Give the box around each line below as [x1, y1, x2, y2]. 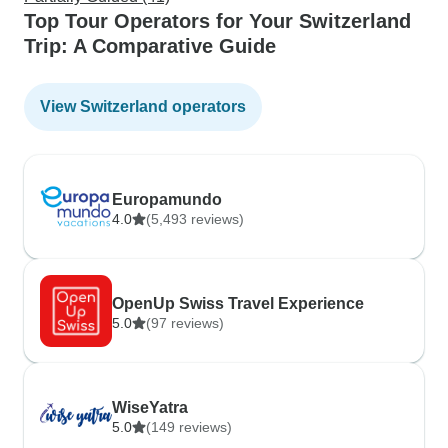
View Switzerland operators [40, 98, 246, 115]
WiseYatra [112, 399, 188, 416]
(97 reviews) [146, 315, 224, 331]
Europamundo [112, 191, 222, 208]
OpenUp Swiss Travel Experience [112, 295, 364, 312]
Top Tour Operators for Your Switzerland [24, 10, 411, 32]
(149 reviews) [146, 419, 232, 435]
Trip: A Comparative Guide [24, 35, 276, 57]
